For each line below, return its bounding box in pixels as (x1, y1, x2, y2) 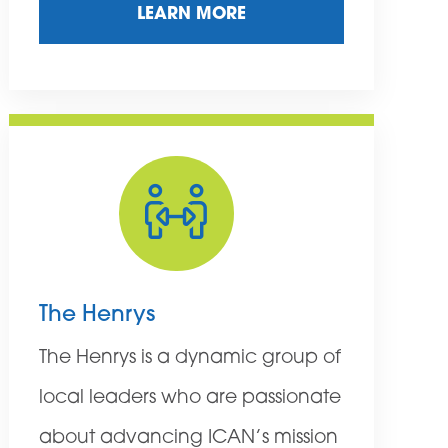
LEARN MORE (136, 6, 246, 24)
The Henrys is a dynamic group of (38, 349, 341, 369)
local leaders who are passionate (38, 389, 341, 409)
